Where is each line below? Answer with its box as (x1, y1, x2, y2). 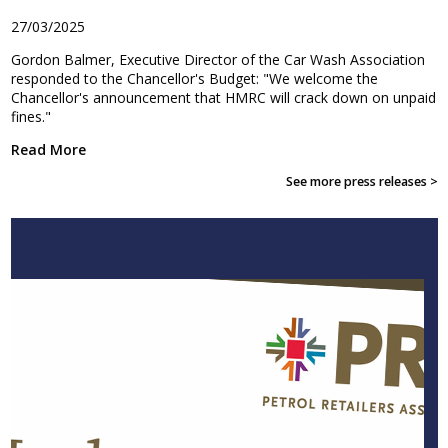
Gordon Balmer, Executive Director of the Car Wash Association (10, 50, 425, 70)
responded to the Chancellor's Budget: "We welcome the (10, 69, 378, 89)
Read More (10, 140, 86, 160)
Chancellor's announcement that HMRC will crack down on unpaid (10, 88, 436, 108)
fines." (10, 107, 55, 127)
